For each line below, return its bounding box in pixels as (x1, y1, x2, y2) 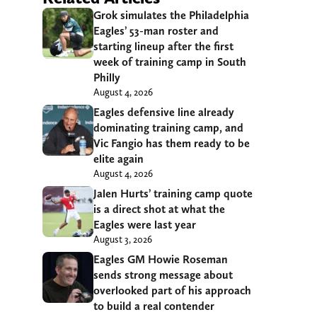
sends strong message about (93, 268, 233, 282)
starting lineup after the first (93, 40, 234, 54)
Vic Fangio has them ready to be (93, 137, 250, 151)
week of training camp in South (93, 55, 246, 69)
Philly (93, 71, 120, 85)
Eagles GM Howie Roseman (93, 253, 228, 267)
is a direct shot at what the (93, 202, 225, 217)
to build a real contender (93, 299, 214, 313)
